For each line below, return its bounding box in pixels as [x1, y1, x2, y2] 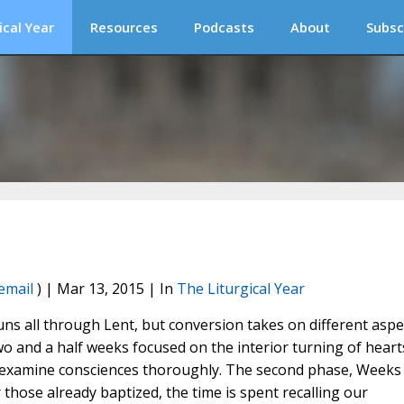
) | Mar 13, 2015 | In [32, 279, 177, 299]
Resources [90, 18, 158, 36]
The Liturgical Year [176, 279, 305, 299]
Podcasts [194, 18, 254, 36]
